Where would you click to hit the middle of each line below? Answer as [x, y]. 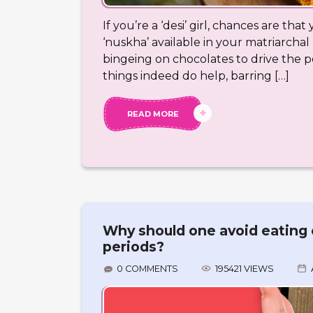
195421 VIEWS [245, 268]
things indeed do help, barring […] [196, 76]
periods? [133, 247]
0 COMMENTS [147, 268]
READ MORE [153, 114]
